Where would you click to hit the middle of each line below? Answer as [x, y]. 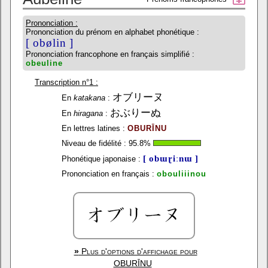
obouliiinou [182, 174]
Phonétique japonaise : [101, 159]
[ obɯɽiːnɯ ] [171, 158]
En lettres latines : [93, 128]
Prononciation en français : [108, 174]
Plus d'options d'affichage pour [138, 251]
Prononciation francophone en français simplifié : [110, 54]
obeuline [44, 63]
